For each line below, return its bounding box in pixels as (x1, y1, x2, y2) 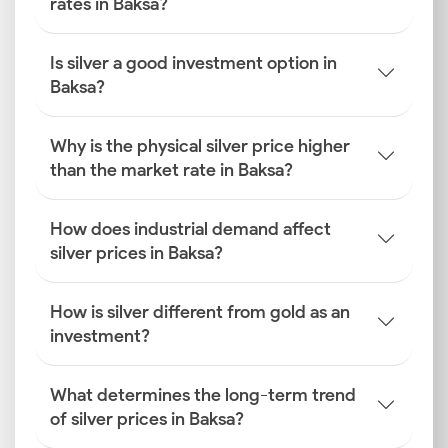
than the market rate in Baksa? (50, 159, 293, 181)
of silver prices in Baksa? (50, 408, 244, 430)
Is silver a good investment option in (50, 52, 337, 74)
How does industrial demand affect (50, 218, 331, 240)
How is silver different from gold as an (50, 301, 350, 323)
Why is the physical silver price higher (50, 135, 350, 157)
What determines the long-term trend (50, 384, 356, 406)
